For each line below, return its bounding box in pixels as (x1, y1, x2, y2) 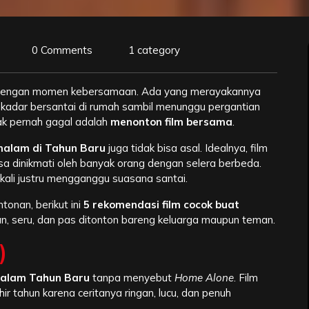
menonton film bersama (110, 115, 232, 129)
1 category (128, 43, 180, 57)
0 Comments (32, 43, 92, 57)
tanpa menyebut (90, 271, 175, 285)
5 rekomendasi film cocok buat (83, 198, 239, 212)
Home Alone (175, 271, 234, 285)
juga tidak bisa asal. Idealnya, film (106, 141, 268, 155)
